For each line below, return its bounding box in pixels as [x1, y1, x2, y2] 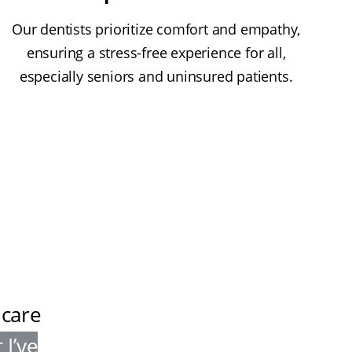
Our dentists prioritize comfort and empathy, [12, 20, 301, 39]
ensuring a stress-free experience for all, [26, 43, 286, 63]
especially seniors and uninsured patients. [19, 67, 293, 86]
